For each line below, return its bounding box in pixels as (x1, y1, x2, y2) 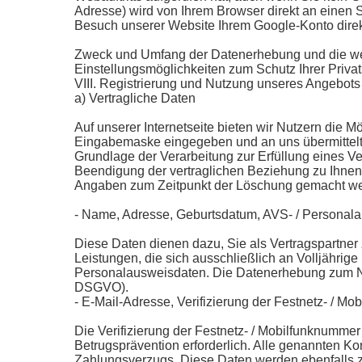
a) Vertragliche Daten (74, 91, 196, 105)
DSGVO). (74, 280, 128, 294)
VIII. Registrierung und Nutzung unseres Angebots (74, 77, 360, 90)
